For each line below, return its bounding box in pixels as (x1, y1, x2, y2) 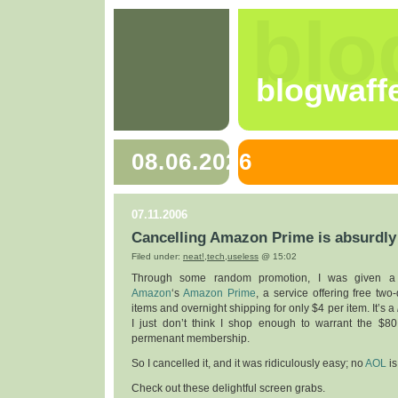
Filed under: (131, 251, 183, 262)
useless (227, 251, 259, 262)
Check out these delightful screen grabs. (131, 383, 325, 394)
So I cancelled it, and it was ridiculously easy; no (131, 358, 365, 370)
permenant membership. (131, 333, 250, 345)
